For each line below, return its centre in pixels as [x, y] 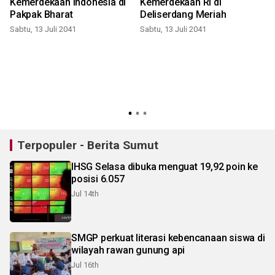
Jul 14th [85, 194]
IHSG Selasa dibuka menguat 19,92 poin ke [165, 167]
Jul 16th [85, 265]
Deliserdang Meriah [183, 15]
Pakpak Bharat [41, 15]
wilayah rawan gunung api [128, 250]
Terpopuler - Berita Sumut [88, 145]
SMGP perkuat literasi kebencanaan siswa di [168, 238]
